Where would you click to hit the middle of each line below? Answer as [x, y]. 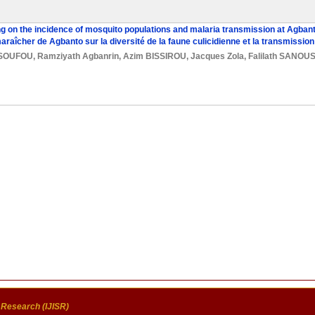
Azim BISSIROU [155, 56]
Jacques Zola [217, 56]
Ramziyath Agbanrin [78, 56]
